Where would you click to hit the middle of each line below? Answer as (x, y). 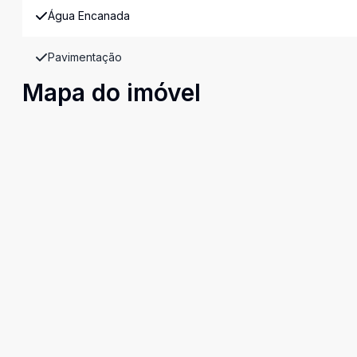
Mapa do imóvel (112, 92)
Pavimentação (85, 57)
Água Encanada (89, 16)
